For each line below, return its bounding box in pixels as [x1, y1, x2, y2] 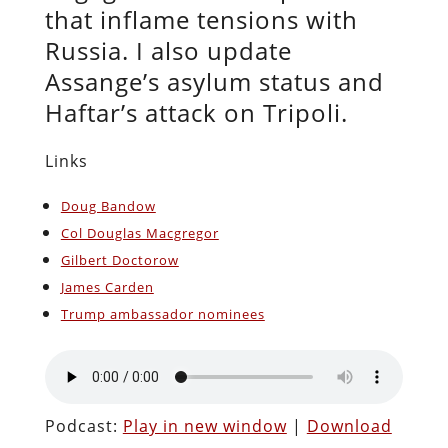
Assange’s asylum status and [44, 64, 384, 98]
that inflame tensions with [44, 2, 358, 36]
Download [306, 414, 392, 437]
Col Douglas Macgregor [60, 223, 219, 242]
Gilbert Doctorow [60, 250, 179, 269]
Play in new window [122, 414, 287, 437]
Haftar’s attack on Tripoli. [44, 95, 362, 129]
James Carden [60, 277, 154, 296]
